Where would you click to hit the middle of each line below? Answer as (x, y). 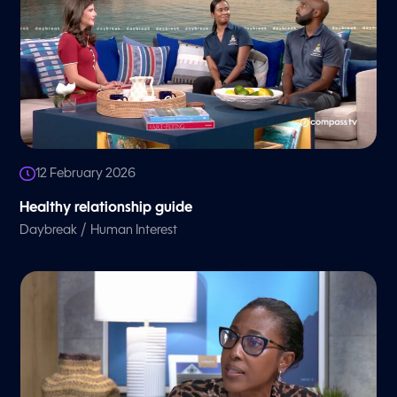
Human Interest (134, 230)
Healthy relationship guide (106, 208)
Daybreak (49, 230)
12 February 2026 (86, 173)
